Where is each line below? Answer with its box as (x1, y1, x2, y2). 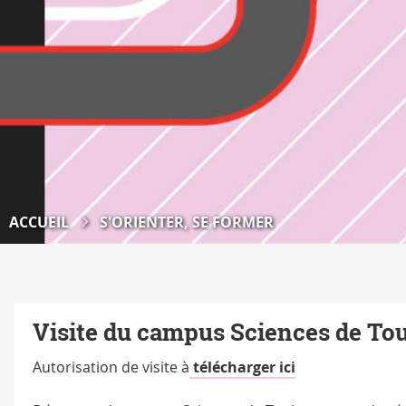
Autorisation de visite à (33, 357, 189, 378)
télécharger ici (189, 357, 295, 378)
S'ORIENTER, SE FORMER (100, 212, 274, 233)
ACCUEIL (9, 212, 69, 233)
